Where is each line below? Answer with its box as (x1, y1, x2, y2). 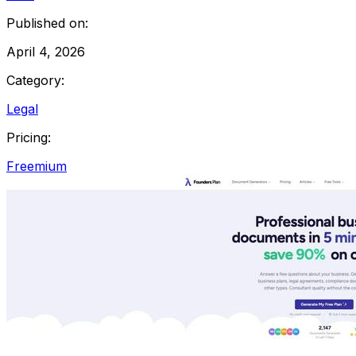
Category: (6, 72, 64, 88)
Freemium (6, 157, 67, 174)
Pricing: (6, 129, 51, 145)
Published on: (6, 14, 88, 31)
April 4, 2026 (6, 43, 85, 60)
